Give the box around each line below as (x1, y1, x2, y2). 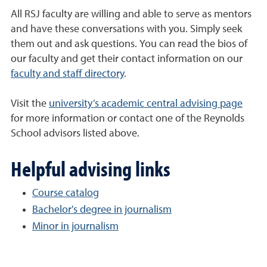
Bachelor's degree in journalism (32, 204, 172, 216)
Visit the (11, 98, 49, 110)
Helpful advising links (11, 154, 170, 182)
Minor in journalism (32, 221, 119, 232)
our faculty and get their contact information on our (11, 54, 243, 65)
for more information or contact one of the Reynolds (11, 113, 244, 125)
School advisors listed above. (11, 128, 139, 139)
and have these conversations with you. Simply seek (11, 24, 242, 35)
